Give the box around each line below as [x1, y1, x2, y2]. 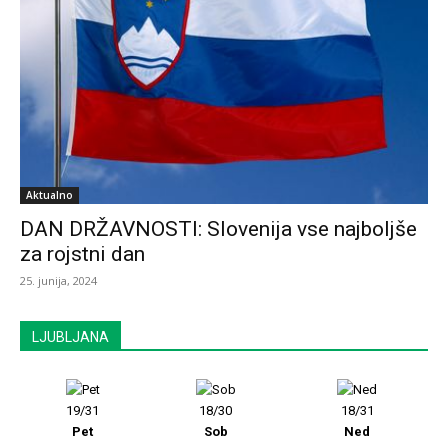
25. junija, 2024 [20, 272, 97, 288]
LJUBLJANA [32, 328, 109, 345]
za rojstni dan [20, 241, 145, 266]
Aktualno [26, 187, 73, 202]
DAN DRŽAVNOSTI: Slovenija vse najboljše [20, 216, 417, 241]
